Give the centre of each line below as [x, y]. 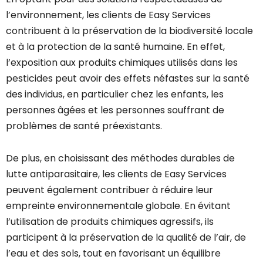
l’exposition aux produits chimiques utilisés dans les [122, 63]
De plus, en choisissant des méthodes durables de [120, 159]
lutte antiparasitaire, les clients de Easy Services [116, 174]
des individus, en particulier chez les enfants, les [115, 95]
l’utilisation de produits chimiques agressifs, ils [110, 222]
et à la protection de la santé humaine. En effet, [115, 47]
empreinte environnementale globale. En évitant [118, 206]
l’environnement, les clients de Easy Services [108, 15]
